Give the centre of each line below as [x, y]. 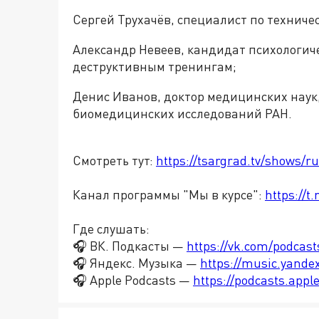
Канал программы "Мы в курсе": [169, 194]
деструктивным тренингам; [155, 66]
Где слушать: [111, 229]
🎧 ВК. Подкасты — [130, 246]
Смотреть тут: [114, 160]
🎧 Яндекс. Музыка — [136, 263]
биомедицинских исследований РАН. [182, 113]
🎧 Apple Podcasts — [133, 280]
